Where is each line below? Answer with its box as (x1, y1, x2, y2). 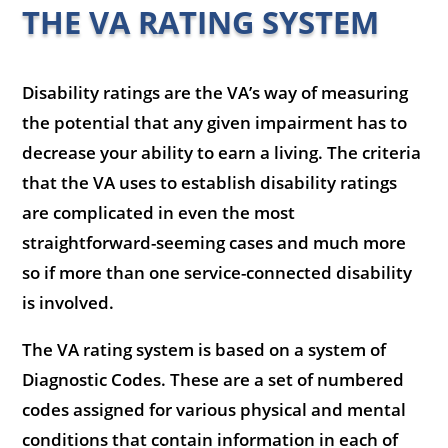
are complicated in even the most (22, 200, 296, 224)
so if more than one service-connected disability (22, 260, 413, 284)
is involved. (22, 290, 115, 314)
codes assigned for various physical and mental (22, 397, 407, 421)
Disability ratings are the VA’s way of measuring (22, 80, 409, 104)
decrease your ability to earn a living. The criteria (22, 140, 422, 164)
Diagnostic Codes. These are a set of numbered (22, 367, 405, 391)
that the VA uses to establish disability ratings (22, 170, 398, 194)
